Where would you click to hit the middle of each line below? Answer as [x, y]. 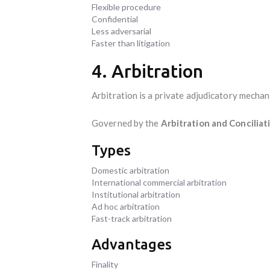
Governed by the [126, 123]
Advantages [132, 244]
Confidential [115, 19]
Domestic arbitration [130, 170]
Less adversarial [121, 31]
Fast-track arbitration [132, 218]
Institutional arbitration [136, 194]
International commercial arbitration [159, 182]
